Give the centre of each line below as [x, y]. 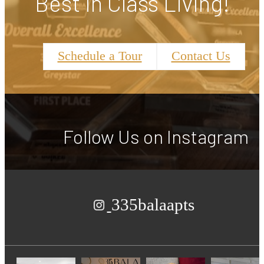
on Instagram [196, 136]
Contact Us [201, 56]
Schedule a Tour [100, 56]
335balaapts [153, 204]
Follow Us [103, 136]
